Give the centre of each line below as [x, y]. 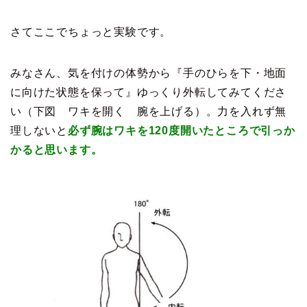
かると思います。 [57, 150]
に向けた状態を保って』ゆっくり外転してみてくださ [149, 92]
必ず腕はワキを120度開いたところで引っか [182, 131]
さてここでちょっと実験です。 [91, 32]
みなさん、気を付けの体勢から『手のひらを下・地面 [149, 73]
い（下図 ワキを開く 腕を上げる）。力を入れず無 [149, 111]
